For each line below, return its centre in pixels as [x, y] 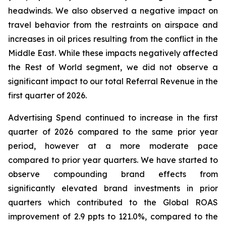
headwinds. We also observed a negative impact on [113, 11]
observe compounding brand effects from [113, 174]
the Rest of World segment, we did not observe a [113, 67]
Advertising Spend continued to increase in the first [113, 118]
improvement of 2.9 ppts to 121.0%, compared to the [113, 216]
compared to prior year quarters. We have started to [113, 160]
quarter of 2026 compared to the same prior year [113, 132]
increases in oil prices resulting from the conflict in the [113, 39]
